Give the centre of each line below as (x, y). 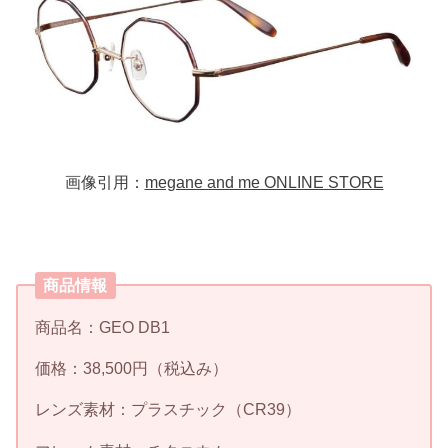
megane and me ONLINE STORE (264, 182)
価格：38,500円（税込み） (132, 368)
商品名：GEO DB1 (103, 327)
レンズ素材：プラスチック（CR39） (168, 409)
